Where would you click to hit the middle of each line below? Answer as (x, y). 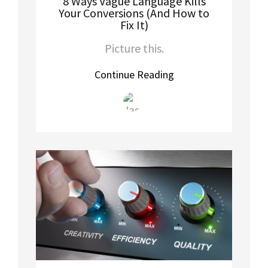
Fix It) (134, 25)
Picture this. (134, 48)
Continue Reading (134, 74)
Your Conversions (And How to (134, 13)
